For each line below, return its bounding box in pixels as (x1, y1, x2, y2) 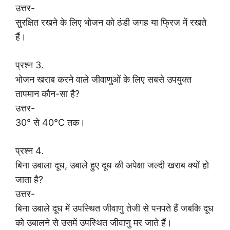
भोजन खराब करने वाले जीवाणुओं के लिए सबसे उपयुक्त (15, 73, 191, 85)
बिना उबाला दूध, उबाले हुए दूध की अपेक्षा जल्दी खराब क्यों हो (15, 159, 209, 170)
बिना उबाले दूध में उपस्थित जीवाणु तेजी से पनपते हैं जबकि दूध (15, 202, 214, 214)
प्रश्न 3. (15, 59, 44, 70)
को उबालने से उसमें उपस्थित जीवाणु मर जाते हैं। (15, 217, 172, 228)
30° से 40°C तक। (15, 117, 85, 128)
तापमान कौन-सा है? (15, 88, 80, 99)
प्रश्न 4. (15, 145, 44, 156)
